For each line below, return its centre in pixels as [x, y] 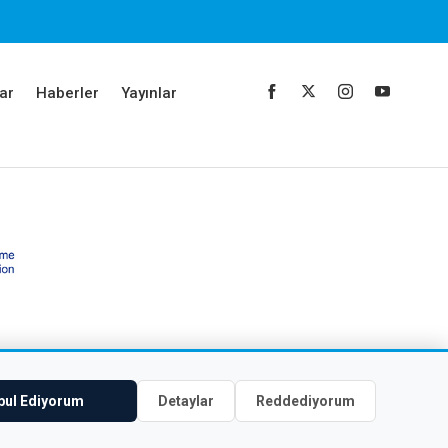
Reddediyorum [305, 401]
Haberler [67, 93]
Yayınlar [148, 93]
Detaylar [186, 401]
